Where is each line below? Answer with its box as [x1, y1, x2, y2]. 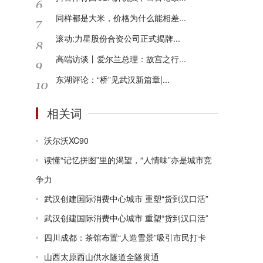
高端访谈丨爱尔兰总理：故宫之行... [56, 53, 186, 65]
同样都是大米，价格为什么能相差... [56, 12, 186, 23]
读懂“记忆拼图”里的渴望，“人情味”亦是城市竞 [44, 154, 212, 166]
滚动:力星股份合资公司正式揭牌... [56, 32, 180, 44]
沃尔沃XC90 [44, 134, 89, 146]
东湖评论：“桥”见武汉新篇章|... [56, 73, 170, 85]
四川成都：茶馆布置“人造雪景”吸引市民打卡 [44, 231, 206, 243]
